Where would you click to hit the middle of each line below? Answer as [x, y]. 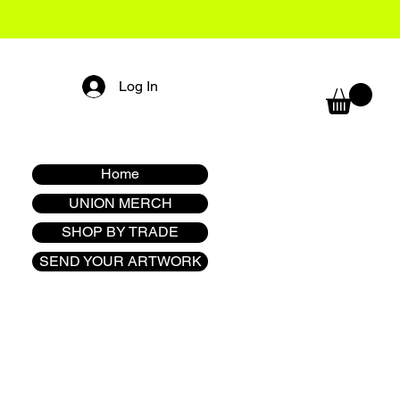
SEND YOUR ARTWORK [120, 261]
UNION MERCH [120, 203]
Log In [138, 86]
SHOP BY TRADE [120, 232]
